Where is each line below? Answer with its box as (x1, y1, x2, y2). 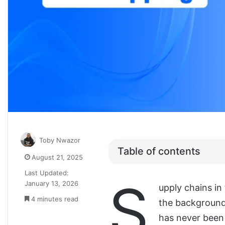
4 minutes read (29, 194, 78, 203)
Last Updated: (25, 168, 69, 177)
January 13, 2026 (25, 179, 78, 187)
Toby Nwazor (39, 136, 80, 144)
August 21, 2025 (32, 153, 83, 161)
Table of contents (118, 145, 200, 158)
